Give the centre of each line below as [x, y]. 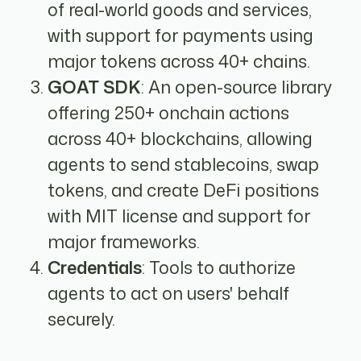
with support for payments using [181, 36]
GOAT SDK [95, 87]
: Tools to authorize [219, 268]
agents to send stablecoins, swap [184, 165]
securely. [82, 320]
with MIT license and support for [179, 216]
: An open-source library [237, 87]
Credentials [95, 268]
